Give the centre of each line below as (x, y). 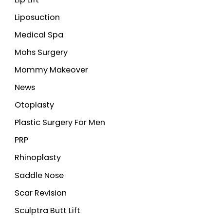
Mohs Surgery (41, 52)
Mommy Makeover (51, 70)
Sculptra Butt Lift (47, 210)
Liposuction (37, 17)
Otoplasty (34, 105)
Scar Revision (41, 193)
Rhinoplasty (38, 158)
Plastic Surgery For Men (60, 123)
